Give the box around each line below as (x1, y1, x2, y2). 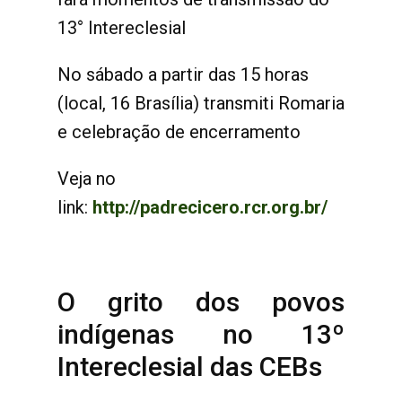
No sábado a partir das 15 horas (57, 64, 309, 85)
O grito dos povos (57, 286, 345, 318)
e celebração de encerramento (57, 121, 301, 143)
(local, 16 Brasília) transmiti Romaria (57, 92, 345, 114)
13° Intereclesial (57, 17, 186, 39)
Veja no (57, 168, 116, 189)
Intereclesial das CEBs (57, 351, 322, 382)
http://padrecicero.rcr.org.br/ (92, 197, 328, 218)
